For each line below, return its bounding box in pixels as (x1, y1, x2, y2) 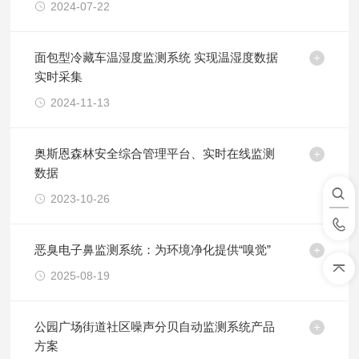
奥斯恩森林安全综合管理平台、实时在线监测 (34, 147, 276, 160)
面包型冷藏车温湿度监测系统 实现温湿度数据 (34, 50, 279, 64)
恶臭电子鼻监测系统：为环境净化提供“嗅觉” (34, 243, 272, 256)
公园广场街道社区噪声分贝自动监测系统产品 (34, 320, 276, 333)
